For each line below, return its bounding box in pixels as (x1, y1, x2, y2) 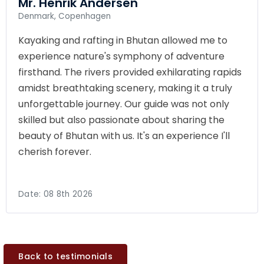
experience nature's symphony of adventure (18, 49, 225, 63)
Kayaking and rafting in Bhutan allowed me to (18, 33, 227, 47)
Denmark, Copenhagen (18, 10, 111, 22)
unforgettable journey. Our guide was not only (18, 97, 229, 111)
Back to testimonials (18, 250, 113, 262)
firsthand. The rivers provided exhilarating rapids (18, 65, 242, 79)
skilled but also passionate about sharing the (18, 113, 225, 127)
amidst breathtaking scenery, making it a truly (18, 81, 232, 95)
